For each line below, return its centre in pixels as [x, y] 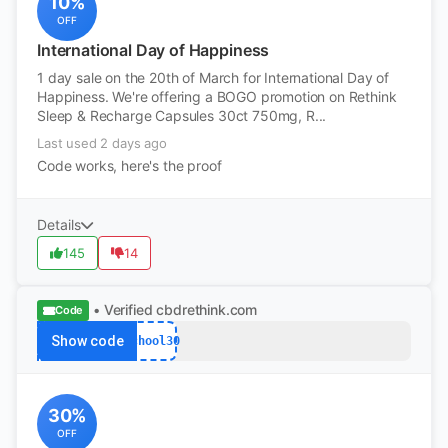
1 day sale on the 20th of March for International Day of [213, 77]
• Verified [123, 309]
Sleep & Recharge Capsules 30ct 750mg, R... [182, 115]
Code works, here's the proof [129, 165]
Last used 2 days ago [102, 143]
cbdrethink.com [207, 309]
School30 [152, 340]
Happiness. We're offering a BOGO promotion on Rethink [217, 96]
